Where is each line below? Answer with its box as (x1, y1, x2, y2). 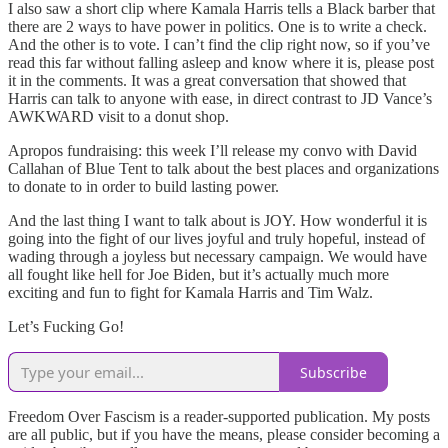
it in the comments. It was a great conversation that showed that (8, 72, 406, 90)
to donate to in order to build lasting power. (8, 178, 279, 196)
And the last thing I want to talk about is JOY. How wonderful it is (8, 212, 427, 230)
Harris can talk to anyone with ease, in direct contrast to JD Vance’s (8, 90, 432, 108)
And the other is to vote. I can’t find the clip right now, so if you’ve (8, 36, 430, 54)
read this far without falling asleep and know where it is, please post (8, 54, 434, 72)
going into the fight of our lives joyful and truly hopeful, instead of (8, 230, 425, 248)
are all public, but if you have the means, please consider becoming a (8, 426, 440, 444)
